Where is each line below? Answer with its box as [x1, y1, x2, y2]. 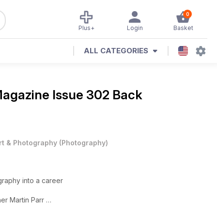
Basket [173, 24, 193, 31]
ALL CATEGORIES [84, 46, 148, 55]
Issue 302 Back [52, 87, 142, 102]
